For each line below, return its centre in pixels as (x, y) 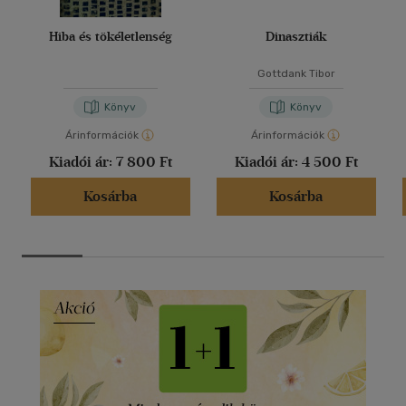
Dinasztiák (296, 37)
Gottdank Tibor (296, 74)
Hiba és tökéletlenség (110, 37)
